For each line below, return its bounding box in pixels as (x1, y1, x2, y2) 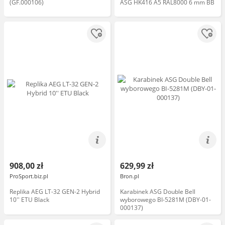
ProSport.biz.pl (10, 172, 48, 180)
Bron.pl (120, 172, 139, 180)
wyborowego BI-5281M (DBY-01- (120, 195, 211, 204)
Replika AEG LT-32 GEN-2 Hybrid (10, 187, 100, 196)
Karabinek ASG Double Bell (120, 187, 195, 196)
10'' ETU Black (10, 195, 49, 204)
